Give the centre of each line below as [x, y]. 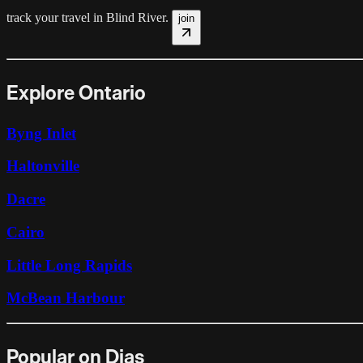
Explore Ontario [76, 92]
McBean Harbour [66, 298]
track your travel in [56, 17]
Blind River [136, 17]
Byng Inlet [41, 133]
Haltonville [43, 166]
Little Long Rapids [69, 265]
